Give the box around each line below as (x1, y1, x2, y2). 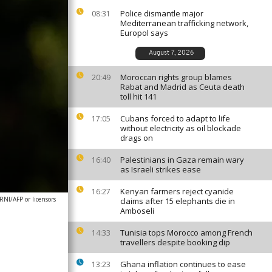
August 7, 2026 (148, 50, 194, 56)
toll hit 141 (120, 91, 157, 102)
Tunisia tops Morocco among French (120, 227, 253, 238)
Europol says (120, 27, 168, 38)
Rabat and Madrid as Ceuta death (120, 81, 245, 92)
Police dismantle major (120, 8, 203, 19)
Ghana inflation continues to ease (120, 259, 246, 270)
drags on (120, 132, 153, 143)
